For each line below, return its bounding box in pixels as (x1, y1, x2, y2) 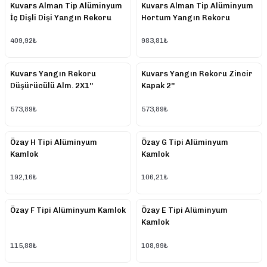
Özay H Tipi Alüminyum (10, 137, 97, 147)
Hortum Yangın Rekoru (141, 13, 230, 22)
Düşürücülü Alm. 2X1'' (10, 81, 93, 91)
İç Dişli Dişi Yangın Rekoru (10, 13, 111, 22)
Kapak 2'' (141, 81, 175, 91)
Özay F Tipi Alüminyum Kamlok (10, 206, 126, 215)
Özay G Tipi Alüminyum (141, 137, 228, 147)
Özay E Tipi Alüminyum (141, 206, 228, 215)
